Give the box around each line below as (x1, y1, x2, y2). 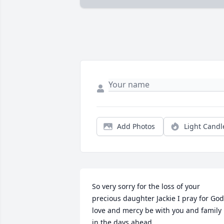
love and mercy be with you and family (92, 205, 221, 215)
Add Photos (117, 121, 155, 131)
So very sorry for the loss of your (92, 181, 200, 191)
